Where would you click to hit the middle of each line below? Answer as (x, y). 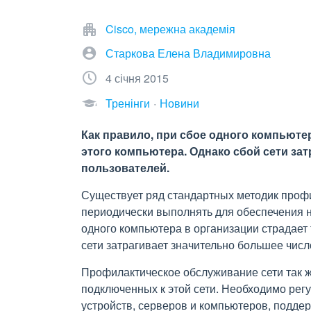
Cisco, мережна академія (170, 29)
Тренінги (128, 103)
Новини (179, 103)
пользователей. (125, 168)
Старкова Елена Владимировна (188, 53)
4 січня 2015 (137, 78)
